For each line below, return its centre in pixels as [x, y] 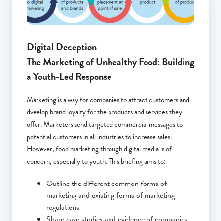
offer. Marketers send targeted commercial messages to [105, 125]
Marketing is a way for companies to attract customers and [108, 100]
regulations [63, 207]
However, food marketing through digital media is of [99, 149]
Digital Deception [62, 47]
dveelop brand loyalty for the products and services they [104, 112]
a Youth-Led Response [69, 77]
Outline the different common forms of [107, 184]
